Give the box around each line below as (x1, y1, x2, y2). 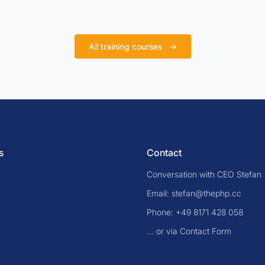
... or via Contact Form (147, 226, 231, 236)
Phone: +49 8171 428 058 (147, 207, 243, 217)
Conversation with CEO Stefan (147, 169, 261, 179)
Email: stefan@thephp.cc (147, 188, 241, 198)
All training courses (88, 41, 164, 51)
